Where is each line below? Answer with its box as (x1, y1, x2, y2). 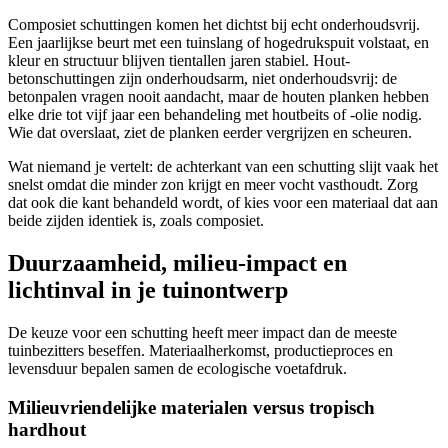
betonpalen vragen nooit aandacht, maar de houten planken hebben (8, 88, 429, 106)
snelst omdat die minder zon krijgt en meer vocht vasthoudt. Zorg (8, 176, 418, 194)
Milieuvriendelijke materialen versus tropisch (8, 396, 375, 418)
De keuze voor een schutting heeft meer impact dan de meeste (8, 324, 397, 342)
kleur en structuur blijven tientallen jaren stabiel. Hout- (8, 52, 350, 70)
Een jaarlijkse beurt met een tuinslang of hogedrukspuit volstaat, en (8, 34, 429, 52)
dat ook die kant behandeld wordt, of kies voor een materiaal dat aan (8, 194, 438, 212)
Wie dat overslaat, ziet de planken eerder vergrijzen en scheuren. (8, 124, 412, 142)
